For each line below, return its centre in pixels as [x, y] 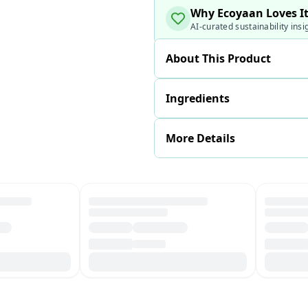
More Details [200, 138]
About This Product [218, 58]
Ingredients [198, 98]
